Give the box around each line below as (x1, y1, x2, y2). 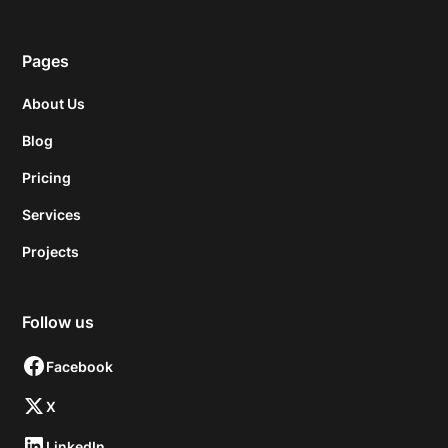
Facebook (46, 357, 114, 375)
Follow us (22, 312, 95, 333)
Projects (22, 243, 80, 261)
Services (22, 206, 82, 224)
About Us (22, 95, 86, 113)
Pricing (22, 169, 72, 187)
